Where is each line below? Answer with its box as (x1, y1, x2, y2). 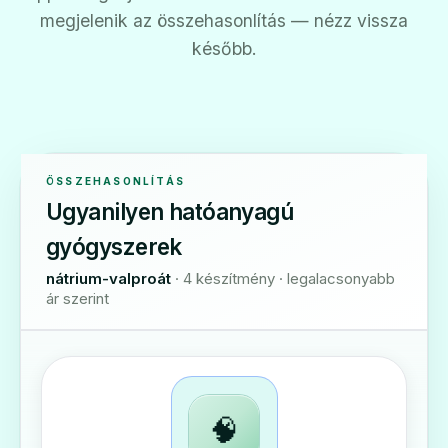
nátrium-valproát (46, 269, 171, 288)
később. (191, 38, 257, 59)
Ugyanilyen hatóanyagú (46, 198, 294, 225)
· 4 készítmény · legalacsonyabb (175, 269, 395, 288)
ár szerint (46, 289, 109, 308)
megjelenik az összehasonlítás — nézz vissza (40, 10, 408, 31)
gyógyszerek (46, 233, 182, 260)
